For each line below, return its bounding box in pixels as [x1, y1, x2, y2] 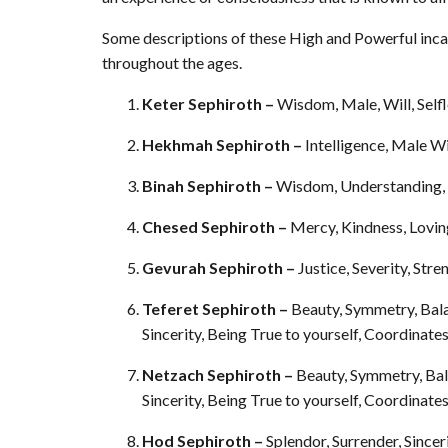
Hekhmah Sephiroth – [142, 135, 305, 155]
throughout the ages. [102, 53, 242, 73]
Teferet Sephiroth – [142, 299, 291, 319]
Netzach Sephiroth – [142, 365, 296, 385]
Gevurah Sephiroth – [142, 258, 298, 278]
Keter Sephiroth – [142, 94, 277, 114]
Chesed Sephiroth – [142, 217, 290, 237]
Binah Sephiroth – [142, 176, 276, 196]
